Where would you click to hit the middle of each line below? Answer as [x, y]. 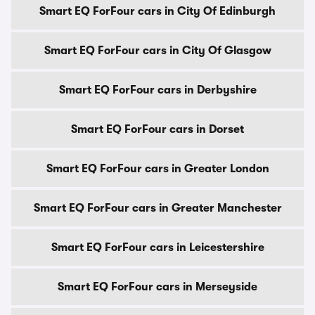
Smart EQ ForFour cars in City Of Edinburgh [157, 11]
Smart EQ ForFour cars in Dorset [157, 129]
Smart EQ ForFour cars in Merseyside [157, 287]
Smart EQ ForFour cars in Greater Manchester [157, 208]
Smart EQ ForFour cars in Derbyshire [157, 90]
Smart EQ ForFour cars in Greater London [157, 169]
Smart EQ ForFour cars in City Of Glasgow [157, 51]
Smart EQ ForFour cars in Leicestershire [157, 247]
